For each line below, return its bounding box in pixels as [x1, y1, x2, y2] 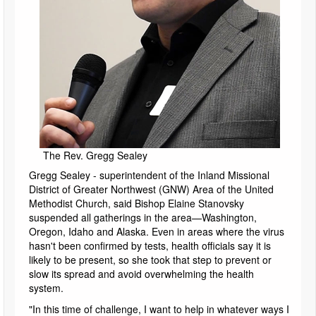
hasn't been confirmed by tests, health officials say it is [29, 238, 271, 253]
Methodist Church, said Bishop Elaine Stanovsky [29, 196, 244, 211]
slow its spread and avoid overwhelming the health [29, 267, 254, 281]
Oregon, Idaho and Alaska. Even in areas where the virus [29, 224, 284, 239]
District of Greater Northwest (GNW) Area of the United [29, 182, 274, 197]
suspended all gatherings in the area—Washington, [29, 210, 257, 225]
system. [29, 281, 63, 296]
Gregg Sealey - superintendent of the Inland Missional [29, 168, 269, 183]
